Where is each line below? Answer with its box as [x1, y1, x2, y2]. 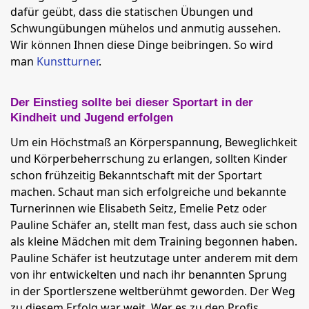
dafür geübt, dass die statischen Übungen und [10, 4, 253, 19]
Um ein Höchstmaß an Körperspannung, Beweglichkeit [10, 134, 297, 150]
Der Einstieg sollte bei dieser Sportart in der [10, 96, 253, 109]
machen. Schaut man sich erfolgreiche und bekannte [10, 184, 286, 199]
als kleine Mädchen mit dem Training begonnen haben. [10, 234, 297, 249]
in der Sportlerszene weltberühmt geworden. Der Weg [10, 283, 295, 299]
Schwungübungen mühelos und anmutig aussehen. [10, 21, 281, 36]
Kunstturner [37, 54, 99, 69]
